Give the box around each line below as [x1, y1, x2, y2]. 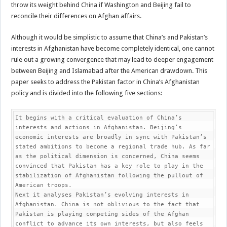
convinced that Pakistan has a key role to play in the [15, 162, 204, 169]
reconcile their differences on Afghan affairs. [11, 12, 142, 20]
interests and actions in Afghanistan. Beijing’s [15, 124, 182, 131]
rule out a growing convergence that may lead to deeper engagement [11, 55, 214, 63]
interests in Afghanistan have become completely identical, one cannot [11, 44, 215, 52]
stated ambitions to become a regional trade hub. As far [15, 143, 211, 150]
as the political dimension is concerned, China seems [15, 153, 200, 160]
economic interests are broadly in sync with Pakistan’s [15, 133, 207, 140]
